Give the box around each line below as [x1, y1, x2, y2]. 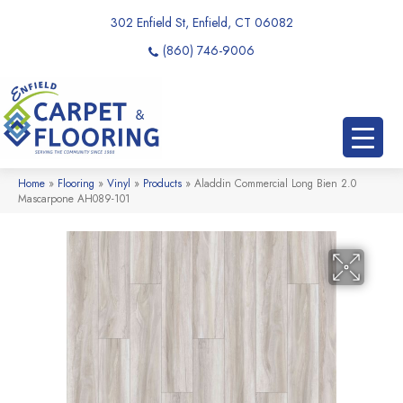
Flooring [58, 175, 94, 191]
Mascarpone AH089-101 [18, 190, 130, 206]
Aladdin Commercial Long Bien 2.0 [194, 175, 356, 191]
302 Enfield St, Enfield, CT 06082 [110, 13, 293, 31]
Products [143, 175, 182, 191]
